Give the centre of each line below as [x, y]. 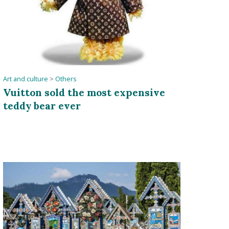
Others [66, 79]
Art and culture [25, 79]
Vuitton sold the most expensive [84, 93]
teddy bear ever [42, 106]
